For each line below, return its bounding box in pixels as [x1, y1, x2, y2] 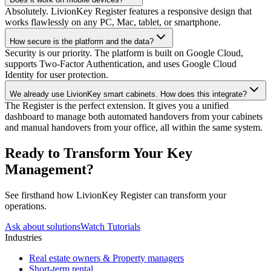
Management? [5, 162, 94, 178]
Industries [5, 232, 42, 243]
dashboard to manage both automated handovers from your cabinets [5, 111, 263, 122]
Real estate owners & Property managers [29, 253, 184, 264]
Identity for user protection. [5, 70, 108, 80]
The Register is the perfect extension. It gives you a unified [5, 100, 229, 111]
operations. [5, 201, 47, 212]
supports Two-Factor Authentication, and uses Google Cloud [5, 59, 237, 70]
